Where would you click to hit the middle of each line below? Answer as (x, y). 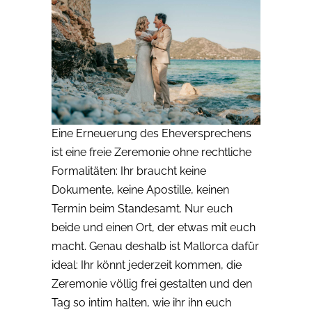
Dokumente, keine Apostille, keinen (140, 190)
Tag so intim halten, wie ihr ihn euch (141, 303)
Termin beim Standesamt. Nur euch (142, 209)
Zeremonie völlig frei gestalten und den (152, 284)
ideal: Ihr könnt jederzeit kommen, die (147, 265)
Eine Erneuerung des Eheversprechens (151, 134)
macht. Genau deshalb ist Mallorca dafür (155, 247)
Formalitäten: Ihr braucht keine (129, 171)
